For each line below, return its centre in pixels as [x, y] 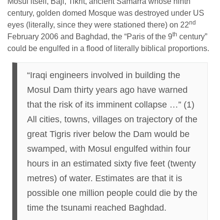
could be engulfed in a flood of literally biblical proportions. [108, 48]
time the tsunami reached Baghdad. [97, 208]
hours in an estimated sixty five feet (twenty [111, 164]
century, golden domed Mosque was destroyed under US [106, 13]
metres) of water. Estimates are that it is [105, 178]
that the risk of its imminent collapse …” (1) [111, 105]
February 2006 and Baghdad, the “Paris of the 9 [90, 37]
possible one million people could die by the [112, 193]
